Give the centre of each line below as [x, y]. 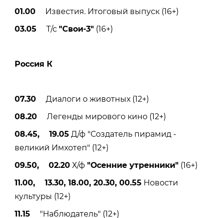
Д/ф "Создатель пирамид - [123, 134]
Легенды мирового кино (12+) [101, 116]
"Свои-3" [76, 29]
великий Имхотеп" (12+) [62, 147]
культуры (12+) [43, 196]
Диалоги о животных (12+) [92, 99]
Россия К [34, 64]
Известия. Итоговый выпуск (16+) [107, 11]
